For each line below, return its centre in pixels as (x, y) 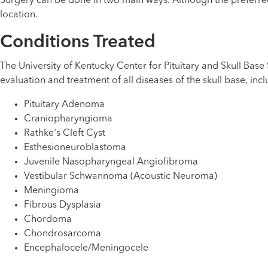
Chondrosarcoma (63, 234)
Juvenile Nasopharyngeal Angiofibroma (111, 162)
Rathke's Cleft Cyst (65, 133)
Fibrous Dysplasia (63, 205)
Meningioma (51, 191)
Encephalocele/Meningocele (86, 248)
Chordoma (48, 220)
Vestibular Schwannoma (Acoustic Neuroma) (121, 176)
